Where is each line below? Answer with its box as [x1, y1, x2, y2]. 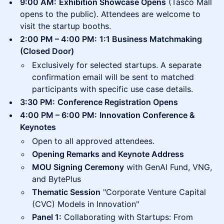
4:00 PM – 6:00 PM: [20, 110, 97, 120]
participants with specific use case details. [32, 84, 193, 94]
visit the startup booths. [20, 21, 111, 31]
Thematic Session [32, 187, 100, 197]
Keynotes [20, 122, 56, 132]
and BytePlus [32, 174, 81, 184]
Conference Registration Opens [57, 97, 178, 107]
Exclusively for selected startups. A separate [32, 60, 201, 70]
